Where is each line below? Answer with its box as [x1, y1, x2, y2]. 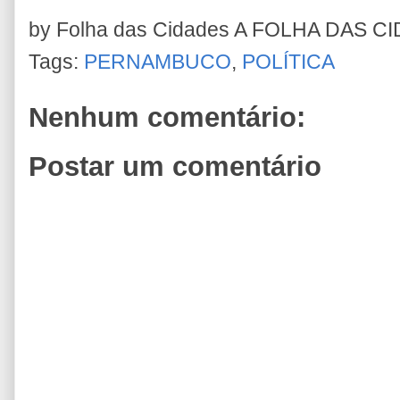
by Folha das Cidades [29, 18, 234, 41]
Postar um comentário [29, 151, 321, 182]
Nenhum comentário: [29, 101, 305, 133]
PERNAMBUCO [84, 50, 231, 73]
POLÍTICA [242, 50, 335, 73]
